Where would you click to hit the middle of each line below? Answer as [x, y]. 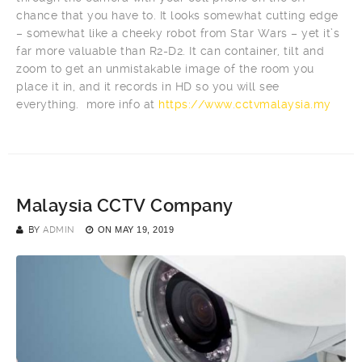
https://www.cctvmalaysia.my [245, 104]
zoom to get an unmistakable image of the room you [165, 69]
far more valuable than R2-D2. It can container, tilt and [170, 51]
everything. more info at [87, 104]
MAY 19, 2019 [144, 229]
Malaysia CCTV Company [125, 206]
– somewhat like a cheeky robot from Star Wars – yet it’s [178, 33]
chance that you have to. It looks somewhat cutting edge [177, 15]
